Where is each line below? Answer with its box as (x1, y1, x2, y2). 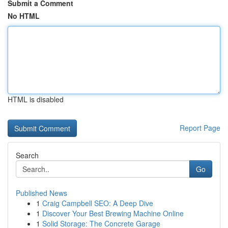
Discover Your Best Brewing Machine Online (42, 208, 184, 218)
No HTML (8, 11, 40, 21)
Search (16, 150, 39, 160)
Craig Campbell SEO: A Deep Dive (42, 198, 153, 208)
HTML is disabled (8, 94, 64, 104)
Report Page (180, 123, 220, 133)
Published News (16, 188, 67, 198)
